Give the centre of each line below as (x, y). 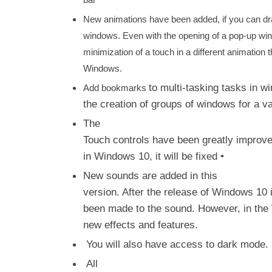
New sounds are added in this (150, 176)
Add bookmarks (116, 88)
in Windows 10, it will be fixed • (155, 157)
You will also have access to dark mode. (176, 245)
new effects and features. (141, 225)
